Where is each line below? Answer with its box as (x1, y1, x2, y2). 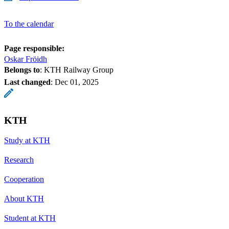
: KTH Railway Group (40, 65, 113, 74)
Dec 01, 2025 (55, 77, 99, 86)
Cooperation (4, 174, 44, 184)
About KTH (4, 194, 44, 203)
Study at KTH (4, 135, 50, 145)
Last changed (4, 77, 51, 86)
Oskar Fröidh (4, 54, 47, 63)
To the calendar (4, 19, 54, 28)
